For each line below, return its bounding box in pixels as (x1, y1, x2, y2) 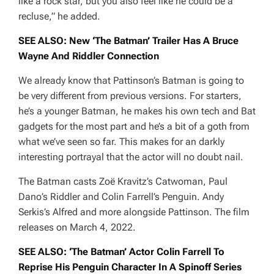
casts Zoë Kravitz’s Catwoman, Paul (71, 176, 228, 188)
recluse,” (18, 10, 55, 23)
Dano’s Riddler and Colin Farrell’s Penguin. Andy (18, 191, 224, 203)
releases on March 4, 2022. (18, 221, 136, 234)
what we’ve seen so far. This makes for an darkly (18, 136, 224, 148)
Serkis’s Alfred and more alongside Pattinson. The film (18, 206, 250, 218)
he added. (55, 10, 100, 23)
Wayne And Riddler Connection (18, 50, 159, 62)
